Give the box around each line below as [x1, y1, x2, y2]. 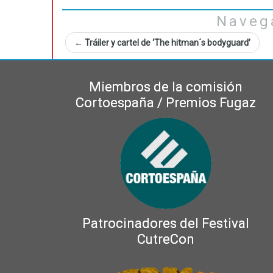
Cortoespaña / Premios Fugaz [76, 95, 256, 110]
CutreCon [137, 232, 194, 247]
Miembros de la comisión [89, 79, 243, 94]
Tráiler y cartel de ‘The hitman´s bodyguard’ [83, 38, 250, 48]
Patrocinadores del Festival [82, 216, 249, 231]
